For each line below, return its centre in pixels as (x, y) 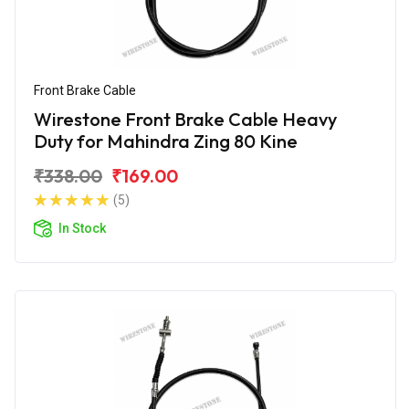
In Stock (82, 228)
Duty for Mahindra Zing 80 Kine (166, 141)
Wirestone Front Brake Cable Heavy (185, 119)
